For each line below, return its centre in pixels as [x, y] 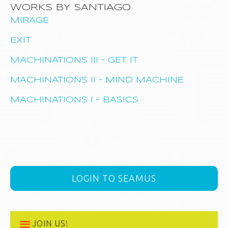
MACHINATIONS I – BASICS [74, 100]
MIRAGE [30, 21]
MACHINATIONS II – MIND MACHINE [97, 80]
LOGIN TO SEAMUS [114, 178]
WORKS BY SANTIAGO [70, 8]
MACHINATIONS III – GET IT [74, 61]
